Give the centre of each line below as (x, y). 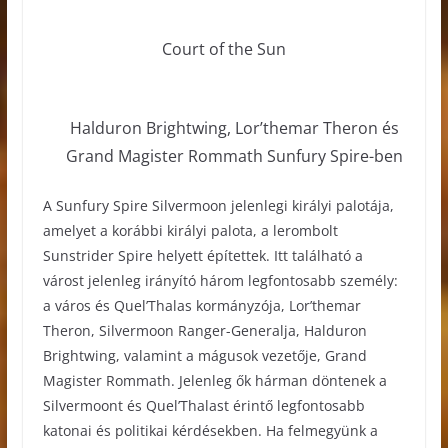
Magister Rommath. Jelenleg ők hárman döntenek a (214, 381)
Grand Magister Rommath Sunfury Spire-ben (235, 156)
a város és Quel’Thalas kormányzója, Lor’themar (201, 306)
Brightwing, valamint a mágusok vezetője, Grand (204, 356)
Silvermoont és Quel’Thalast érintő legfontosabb (203, 406)
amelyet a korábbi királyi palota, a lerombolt (190, 231)
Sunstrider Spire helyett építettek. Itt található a (202, 256)
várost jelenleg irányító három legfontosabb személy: (220, 281)
